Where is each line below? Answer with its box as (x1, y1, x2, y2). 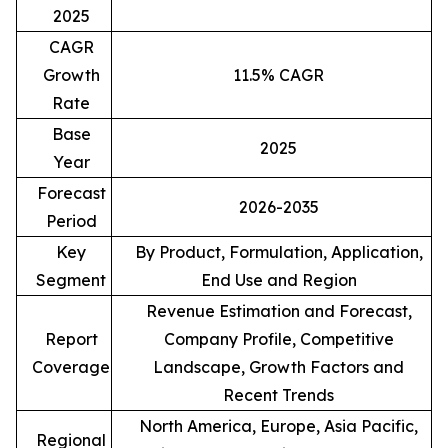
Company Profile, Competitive (163, 328, 394, 349)
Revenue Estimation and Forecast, (145, 300, 412, 321)
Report (44, 328, 98, 349)
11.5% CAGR (233, 64, 324, 85)
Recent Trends (223, 384, 334, 405)
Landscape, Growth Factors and (153, 356, 404, 377)
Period (45, 210, 97, 231)
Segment (36, 269, 106, 290)
